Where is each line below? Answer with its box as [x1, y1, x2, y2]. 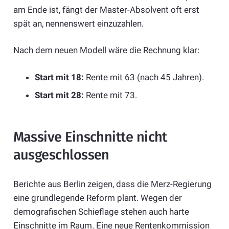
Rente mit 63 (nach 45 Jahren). [84, 72, 204, 82]
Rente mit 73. [84, 90, 137, 101]
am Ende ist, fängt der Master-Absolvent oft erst [13, 4, 199, 15]
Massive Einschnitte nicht [13, 129, 167, 146]
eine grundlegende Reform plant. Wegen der [13, 192, 182, 203]
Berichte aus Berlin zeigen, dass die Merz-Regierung [13, 178, 212, 189]
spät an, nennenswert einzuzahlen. [13, 18, 144, 29]
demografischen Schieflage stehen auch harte [13, 206, 189, 217]
